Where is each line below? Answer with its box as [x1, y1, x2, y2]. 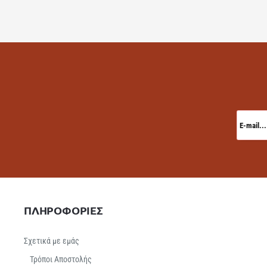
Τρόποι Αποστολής [30, 254, 92, 264]
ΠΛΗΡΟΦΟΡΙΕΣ [24, 203, 103, 217]
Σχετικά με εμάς [24, 236, 79, 246]
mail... [236, 121, 254, 130]
